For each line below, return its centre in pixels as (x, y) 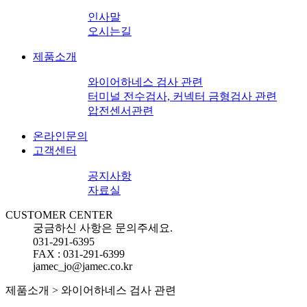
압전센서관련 (121, 110)
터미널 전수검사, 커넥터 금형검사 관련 (182, 96)
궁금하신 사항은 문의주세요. (103, 228)
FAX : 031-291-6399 (79, 254)
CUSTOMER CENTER (59, 214)
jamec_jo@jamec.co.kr (83, 266)
